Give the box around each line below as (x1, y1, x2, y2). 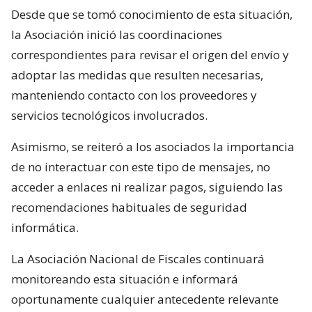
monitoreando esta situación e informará (11, 271, 238, 288)
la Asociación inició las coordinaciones (11, 26, 222, 43)
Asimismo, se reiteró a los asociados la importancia (11, 139, 295, 155)
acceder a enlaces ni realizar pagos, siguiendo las (11, 179, 283, 196)
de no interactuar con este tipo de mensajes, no (11, 159, 270, 175)
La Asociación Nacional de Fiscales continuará (11, 251, 265, 267)
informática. (11, 219, 79, 236)
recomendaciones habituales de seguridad (11, 199, 247, 216)
